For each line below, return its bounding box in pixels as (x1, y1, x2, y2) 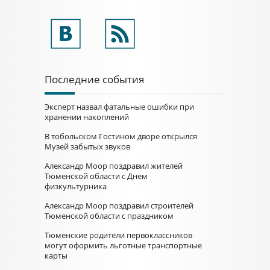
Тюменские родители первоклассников (45, 230, 192, 240)
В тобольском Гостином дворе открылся (45, 131, 197, 142)
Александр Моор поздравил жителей (45, 160, 183, 171)
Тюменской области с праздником (45, 210, 174, 221)
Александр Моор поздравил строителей (45, 200, 193, 211)
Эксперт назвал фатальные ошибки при (45, 101, 194, 112)
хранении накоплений (45, 111, 129, 122)
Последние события (45, 72, 144, 86)
